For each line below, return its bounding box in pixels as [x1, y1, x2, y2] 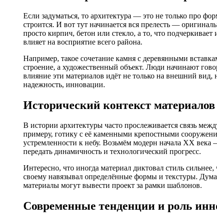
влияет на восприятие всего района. [23, 37, 142, 46]
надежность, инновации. [23, 80, 105, 89]
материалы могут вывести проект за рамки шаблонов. [23, 181, 202, 190]
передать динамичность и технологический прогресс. [23, 147, 201, 156]
